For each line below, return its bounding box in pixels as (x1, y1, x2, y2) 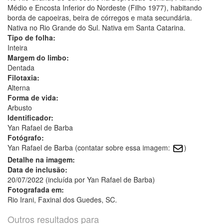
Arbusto (7, 102, 32, 112)
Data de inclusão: (7, 164, 67, 174)
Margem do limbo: (7, 52, 69, 62)
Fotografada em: (7, 184, 64, 194)
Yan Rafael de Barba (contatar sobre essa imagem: (7, 142, 172, 152)
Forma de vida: (7, 92, 58, 102)
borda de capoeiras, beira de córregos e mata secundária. (7, 12, 192, 22)
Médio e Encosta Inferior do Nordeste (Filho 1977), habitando (7, 2, 202, 12)
